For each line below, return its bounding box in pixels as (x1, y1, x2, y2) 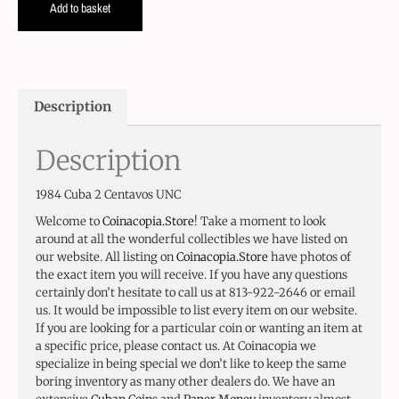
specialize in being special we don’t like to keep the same (36, 356, 346, 372)
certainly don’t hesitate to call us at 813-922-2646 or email (36, 285, 355, 301)
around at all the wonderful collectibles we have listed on (36, 232, 347, 248)
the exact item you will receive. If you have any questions (36, 267, 347, 283)
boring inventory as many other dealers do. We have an (36, 374, 335, 390)
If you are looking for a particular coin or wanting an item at (36, 321, 362, 337)
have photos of (268, 249, 351, 265)
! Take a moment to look (194, 214, 326, 230)
